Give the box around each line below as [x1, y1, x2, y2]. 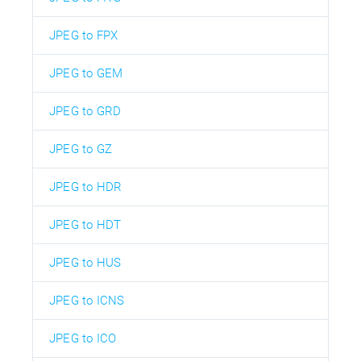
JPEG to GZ [49, 141, 112, 156]
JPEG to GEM [49, 65, 123, 81]
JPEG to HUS [49, 255, 122, 270]
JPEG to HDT [49, 217, 122, 232]
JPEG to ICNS [49, 293, 125, 308]
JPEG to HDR [49, 179, 122, 194]
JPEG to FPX [49, 27, 118, 43]
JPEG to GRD [49, 103, 122, 118]
